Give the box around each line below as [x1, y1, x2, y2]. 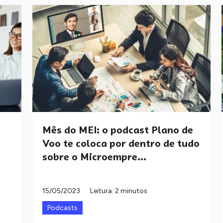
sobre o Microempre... [42, 150, 146, 164]
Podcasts [47, 204, 78, 213]
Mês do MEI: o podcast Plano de [42, 123, 193, 137]
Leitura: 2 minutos [90, 187, 147, 196]
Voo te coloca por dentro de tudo [42, 137, 200, 150]
